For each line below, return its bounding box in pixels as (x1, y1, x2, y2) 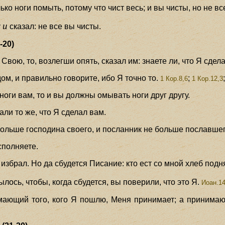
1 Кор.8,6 (158, 74, 188, 82)
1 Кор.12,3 (192, 74, 223, 82)
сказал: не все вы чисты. (8, 22, 101, 31)
